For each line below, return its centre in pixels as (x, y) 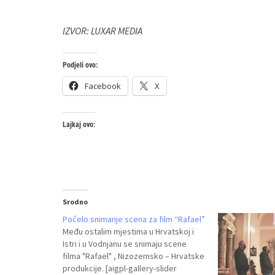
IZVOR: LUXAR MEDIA (103, 31)
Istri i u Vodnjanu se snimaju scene (125, 244)
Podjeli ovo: (80, 65)
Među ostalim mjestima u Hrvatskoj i (128, 231)
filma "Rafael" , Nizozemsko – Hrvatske (134, 256)
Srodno (75, 202)
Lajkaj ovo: (79, 125)
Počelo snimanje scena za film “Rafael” (134, 219)
